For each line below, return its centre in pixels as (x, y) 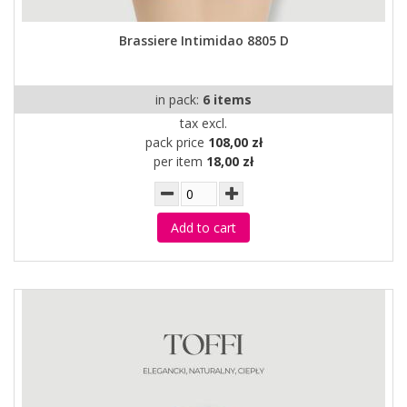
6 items (227, 99)
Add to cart (203, 228)
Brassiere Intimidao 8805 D (203, 40)
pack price (176, 142)
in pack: (179, 99)
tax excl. (203, 123)
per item (180, 161)
